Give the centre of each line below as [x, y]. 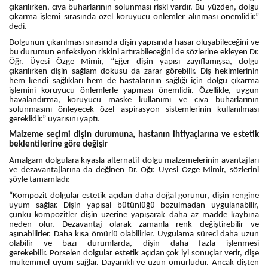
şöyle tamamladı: [40, 179]
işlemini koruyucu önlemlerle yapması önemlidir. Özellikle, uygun [134, 90]
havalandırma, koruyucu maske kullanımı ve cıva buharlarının [134, 100]
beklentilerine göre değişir [59, 145]
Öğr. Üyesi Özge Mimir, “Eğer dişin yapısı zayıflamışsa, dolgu [134, 62]
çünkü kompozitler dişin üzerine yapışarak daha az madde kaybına [134, 215]
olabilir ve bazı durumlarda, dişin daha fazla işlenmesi [134, 243]
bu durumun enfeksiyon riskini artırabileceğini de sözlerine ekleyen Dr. [134, 52]
